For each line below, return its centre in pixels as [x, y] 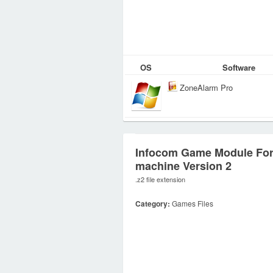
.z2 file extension [160, 179]
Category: [153, 204]
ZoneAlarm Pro [206, 88]
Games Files [192, 203]
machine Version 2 [183, 166]
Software [239, 67]
